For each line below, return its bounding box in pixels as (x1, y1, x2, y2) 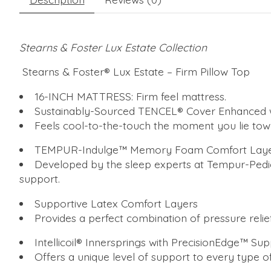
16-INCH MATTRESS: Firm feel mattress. (34, 89, 226, 103)
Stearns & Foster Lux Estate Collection (19, 40, 207, 54)
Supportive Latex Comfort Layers (34, 196, 198, 210)
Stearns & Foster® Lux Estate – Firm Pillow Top (19, 65, 250, 79)
